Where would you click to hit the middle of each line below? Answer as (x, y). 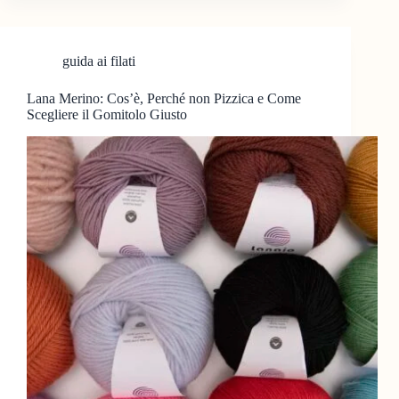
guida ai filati (99, 61)
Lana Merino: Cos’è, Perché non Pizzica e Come (164, 99)
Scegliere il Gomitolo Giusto (107, 115)
